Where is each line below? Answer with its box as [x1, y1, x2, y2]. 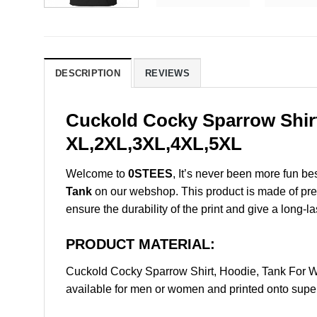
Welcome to [66, 167, 128, 180]
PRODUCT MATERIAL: [66, 236, 215, 252]
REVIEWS [145, 68, 190, 79]
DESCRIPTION [55, 68, 120, 79]
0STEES [128, 167, 173, 180]
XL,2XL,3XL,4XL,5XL [66, 134, 242, 154]
